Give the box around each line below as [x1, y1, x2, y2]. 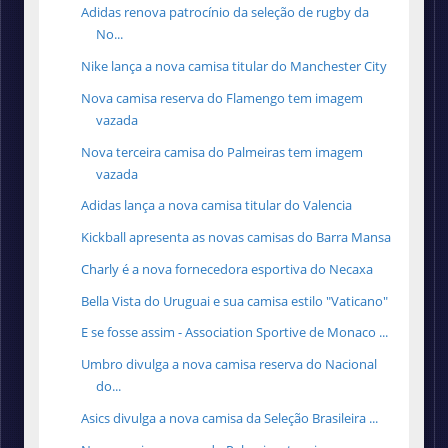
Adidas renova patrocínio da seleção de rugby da [81, 3, 370, 22]
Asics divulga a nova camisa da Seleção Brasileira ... [81, 408, 379, 427]
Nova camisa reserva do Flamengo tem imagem [81, 88, 364, 107]
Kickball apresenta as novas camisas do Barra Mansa [81, 228, 392, 247]
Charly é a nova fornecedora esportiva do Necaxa [81, 259, 374, 278]
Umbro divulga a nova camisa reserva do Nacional [81, 355, 378, 374]
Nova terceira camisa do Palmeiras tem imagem [81, 142, 364, 161]
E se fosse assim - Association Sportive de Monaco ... [81, 323, 389, 342]
